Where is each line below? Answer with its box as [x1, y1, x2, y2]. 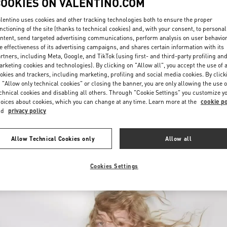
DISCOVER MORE [177, 74, 220, 82]
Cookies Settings [90, 162, 138, 170]
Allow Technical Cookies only [11, 134, 95, 142]
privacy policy [8, 106, 46, 115]
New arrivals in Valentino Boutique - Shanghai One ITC [29, 131, 198, 139]
